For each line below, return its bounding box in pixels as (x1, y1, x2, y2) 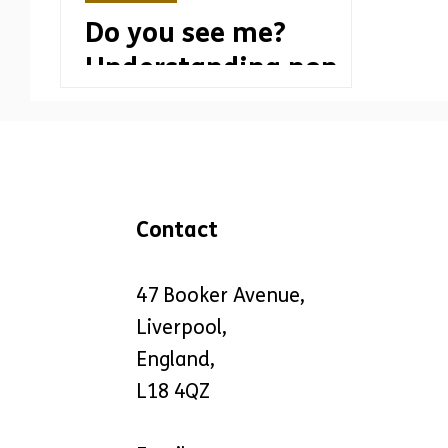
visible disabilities (85, 86, 319, 120)
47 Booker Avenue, (136, 284, 306, 307)
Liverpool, (136, 316, 228, 339)
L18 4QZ (136, 380, 211, 403)
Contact (136, 217, 219, 243)
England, (136, 348, 216, 371)
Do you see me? (85, 16, 286, 50)
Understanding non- (85, 51, 349, 85)
